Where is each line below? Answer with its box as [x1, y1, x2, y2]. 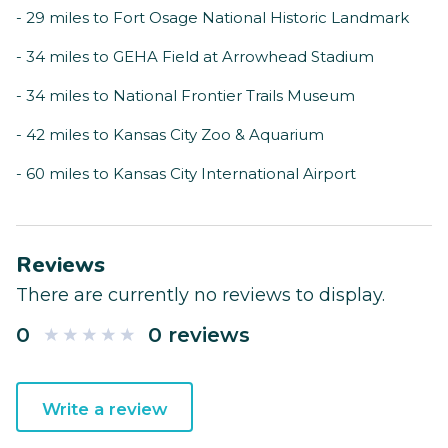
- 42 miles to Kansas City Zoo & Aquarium [16, 125, 324, 145]
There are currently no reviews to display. [16, 284, 385, 307]
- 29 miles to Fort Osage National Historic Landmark [16, 8, 409, 28]
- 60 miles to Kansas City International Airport [16, 164, 356, 184]
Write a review [41, 399, 168, 420]
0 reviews [148, 322, 250, 348]
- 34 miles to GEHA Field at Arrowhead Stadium [16, 47, 374, 67]
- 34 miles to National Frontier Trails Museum [16, 86, 355, 106]
